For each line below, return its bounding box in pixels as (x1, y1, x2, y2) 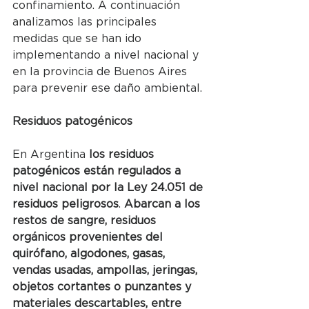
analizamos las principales (12, 16, 160, 28)
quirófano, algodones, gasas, (12, 248, 168, 259)
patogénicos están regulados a (12, 165, 184, 177)
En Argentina (12, 148, 89, 160)
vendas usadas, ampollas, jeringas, (12, 264, 201, 276)
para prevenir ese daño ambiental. (12, 82, 202, 94)
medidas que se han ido (12, 32, 145, 44)
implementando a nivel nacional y (12, 49, 202, 61)
